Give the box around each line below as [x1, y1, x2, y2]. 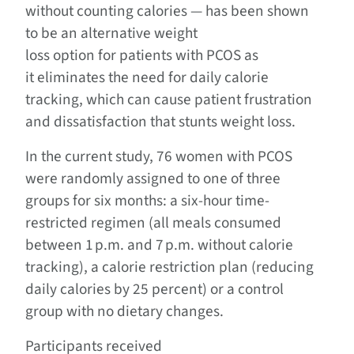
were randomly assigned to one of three [25, 167, 281, 190]
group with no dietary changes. [25, 299, 230, 322]
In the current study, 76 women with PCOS [25, 145, 292, 168]
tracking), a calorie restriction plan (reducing [25, 255, 314, 278]
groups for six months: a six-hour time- [25, 189, 269, 212]
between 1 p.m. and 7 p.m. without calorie [25, 233, 293, 256]
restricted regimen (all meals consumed [25, 211, 281, 234]
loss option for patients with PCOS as [25, 43, 258, 66]
